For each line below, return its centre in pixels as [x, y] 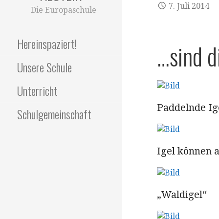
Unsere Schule [44, 67]
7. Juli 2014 [189, 6]
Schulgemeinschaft [54, 114]
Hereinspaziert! [47, 44]
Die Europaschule [64, 10]
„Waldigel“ [182, 194]
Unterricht [37, 91]
